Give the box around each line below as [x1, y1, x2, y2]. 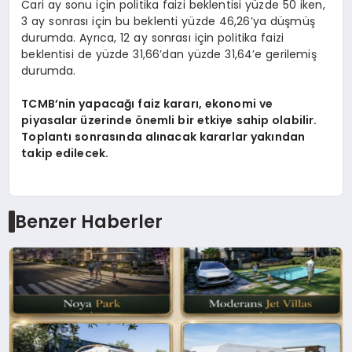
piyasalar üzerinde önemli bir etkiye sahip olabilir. [21, 112, 317, 128]
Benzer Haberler [14, 209, 163, 235]
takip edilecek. [21, 145, 109, 161]
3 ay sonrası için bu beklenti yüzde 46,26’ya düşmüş [21, 13, 315, 29]
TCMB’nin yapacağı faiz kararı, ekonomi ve [21, 95, 273, 112]
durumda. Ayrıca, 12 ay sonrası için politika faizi [21, 29, 284, 46]
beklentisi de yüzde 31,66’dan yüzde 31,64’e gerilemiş [21, 46, 317, 62]
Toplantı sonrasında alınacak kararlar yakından [21, 128, 306, 145]
